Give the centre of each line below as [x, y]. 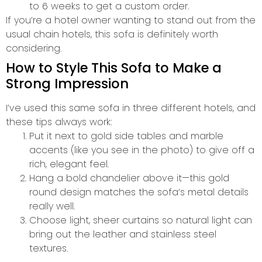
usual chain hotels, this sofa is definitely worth [112, 34]
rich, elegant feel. [69, 164]
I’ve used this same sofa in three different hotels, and [131, 108]
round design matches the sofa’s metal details [139, 192]
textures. [49, 248]
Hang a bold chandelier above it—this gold [129, 178]
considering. [34, 48]
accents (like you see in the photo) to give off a [142, 150]
